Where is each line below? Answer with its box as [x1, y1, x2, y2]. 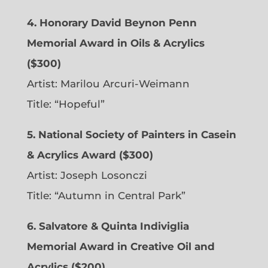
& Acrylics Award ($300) [26, 148, 153, 161]
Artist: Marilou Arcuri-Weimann [26, 77, 190, 90]
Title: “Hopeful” [26, 98, 105, 110]
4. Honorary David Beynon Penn [26, 16, 197, 29]
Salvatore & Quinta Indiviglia [38, 220, 189, 232]
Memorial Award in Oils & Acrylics [26, 36, 205, 49]
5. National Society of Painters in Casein [26, 128, 236, 141]
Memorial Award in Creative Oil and [26, 240, 215, 252]
